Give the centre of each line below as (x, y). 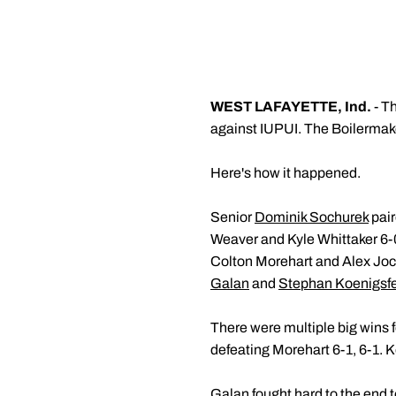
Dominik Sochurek (312, 217)
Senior (232, 217)
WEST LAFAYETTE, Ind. (291, 107)
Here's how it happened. (287, 173)
